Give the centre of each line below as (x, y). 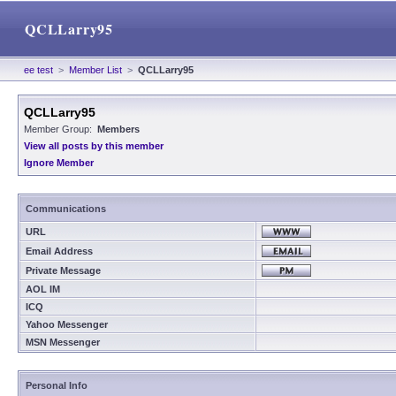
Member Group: (61, 129)
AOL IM (43, 289)
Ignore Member (59, 163)
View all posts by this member (94, 146)
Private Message (63, 270)
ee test (38, 70)
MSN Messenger (63, 342)
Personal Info (57, 385)
